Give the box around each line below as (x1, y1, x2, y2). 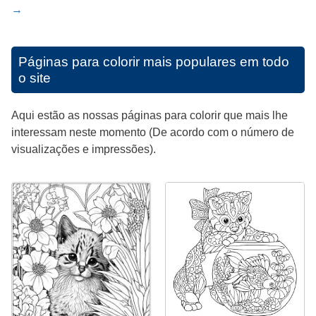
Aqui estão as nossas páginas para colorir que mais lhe (11, 109, 288, 122)
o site (18, 71, 51, 86)
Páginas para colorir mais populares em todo (18, 54, 289, 70)
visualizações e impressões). (11, 143, 156, 156)
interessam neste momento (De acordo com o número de (11, 126, 294, 139)
